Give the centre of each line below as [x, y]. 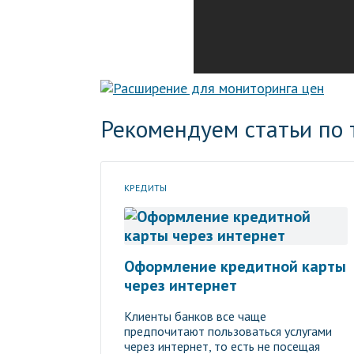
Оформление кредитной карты [235, 266]
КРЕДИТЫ [145, 188]
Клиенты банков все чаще [195, 316]
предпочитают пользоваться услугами [228, 331]
